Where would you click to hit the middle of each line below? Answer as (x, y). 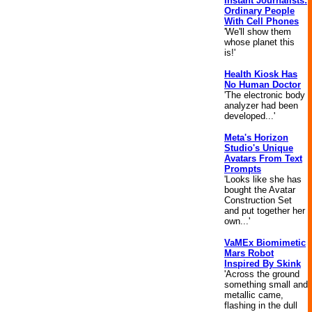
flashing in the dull (261, 305)
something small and (266, 284)
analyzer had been (261, 106)
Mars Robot (249, 253)
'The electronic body (265, 95)
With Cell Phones (262, 21)
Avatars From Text (263, 158)
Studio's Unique (259, 148)
